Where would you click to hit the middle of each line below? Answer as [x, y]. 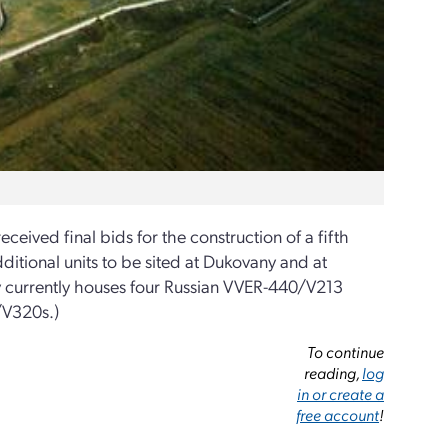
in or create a [341, 393]
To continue [346, 351]
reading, [333, 372]
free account [338, 414]
